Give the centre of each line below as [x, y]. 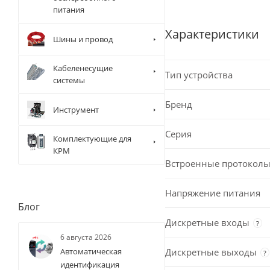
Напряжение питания [213, 193]
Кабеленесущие [83, 68]
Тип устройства [199, 74]
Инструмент [76, 109]
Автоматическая [91, 252]
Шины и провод [83, 39]
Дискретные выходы [211, 252]
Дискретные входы [207, 222]
